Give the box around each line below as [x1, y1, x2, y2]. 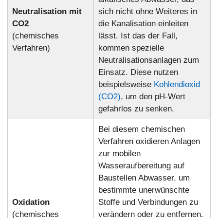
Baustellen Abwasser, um [98, 173, 190, 183]
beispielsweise [98, 80, 154, 90]
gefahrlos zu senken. [98, 104, 174, 114]
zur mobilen [98, 149, 141, 159]
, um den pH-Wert [120, 92, 185, 102]
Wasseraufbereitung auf [98, 161, 184, 171]
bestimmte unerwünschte [98, 185, 189, 195]
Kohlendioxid [153, 80, 200, 90]
